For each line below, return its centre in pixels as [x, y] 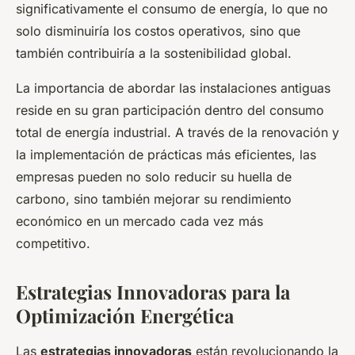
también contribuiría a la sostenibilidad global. [154, 53]
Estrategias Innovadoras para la [153, 292]
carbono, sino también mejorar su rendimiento [154, 199]
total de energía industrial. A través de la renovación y [177, 133]
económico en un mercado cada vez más [139, 221]
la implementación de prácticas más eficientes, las [166, 155]
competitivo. [53, 244]
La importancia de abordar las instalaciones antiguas [173, 88]
